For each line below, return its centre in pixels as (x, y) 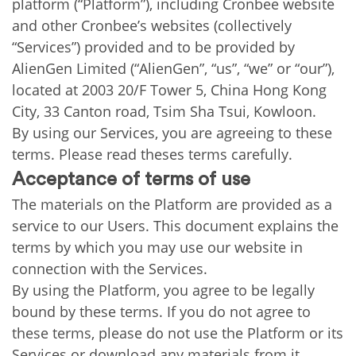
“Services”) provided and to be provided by (153, 47)
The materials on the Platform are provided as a (172, 204)
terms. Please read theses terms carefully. (152, 154)
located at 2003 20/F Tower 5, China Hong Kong (169, 90)
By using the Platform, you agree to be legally (163, 290)
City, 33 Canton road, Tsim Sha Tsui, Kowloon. (164, 111)
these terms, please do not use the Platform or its (178, 333)
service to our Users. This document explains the (175, 226)
